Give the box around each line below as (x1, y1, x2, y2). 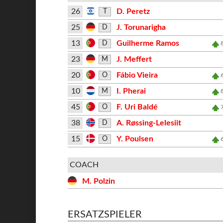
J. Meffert (116, 55, 152, 63)
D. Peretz (116, 7, 150, 15)
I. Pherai (116, 87, 146, 95)
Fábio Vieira (116, 71, 158, 79)
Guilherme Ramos (116, 39, 179, 47)
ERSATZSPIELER (68, 210, 142, 220)
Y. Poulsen (116, 135, 153, 143)
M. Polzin (82, 177, 115, 185)
